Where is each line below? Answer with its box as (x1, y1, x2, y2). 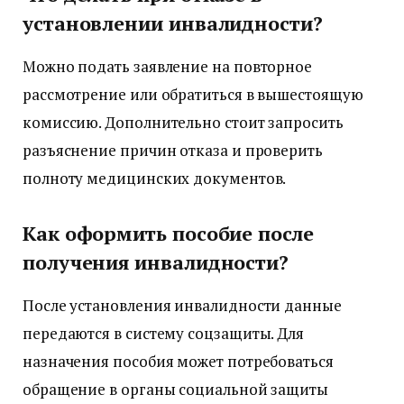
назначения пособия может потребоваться (23, 351, 334, 372)
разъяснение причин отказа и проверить (23, 140, 323, 161)
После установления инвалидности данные (23, 295, 342, 316)
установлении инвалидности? (23, 9, 323, 36)
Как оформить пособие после (23, 219, 314, 246)
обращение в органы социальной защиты (23, 379, 328, 399)
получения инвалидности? (23, 248, 289, 275)
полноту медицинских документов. (23, 168, 287, 189)
